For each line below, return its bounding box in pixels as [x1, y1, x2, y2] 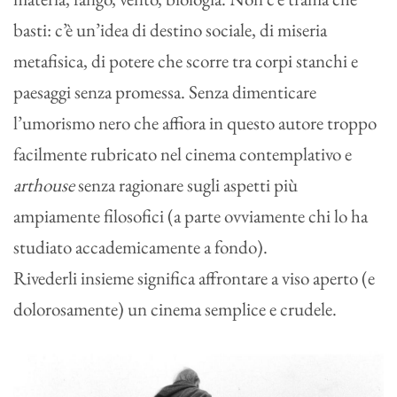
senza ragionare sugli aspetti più [78, 173, 298, 198]
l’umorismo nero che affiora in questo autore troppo [13, 111, 377, 136]
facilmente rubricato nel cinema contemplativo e [13, 142, 352, 167]
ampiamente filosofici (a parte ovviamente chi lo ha [13, 204, 368, 229]
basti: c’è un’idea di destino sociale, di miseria [13, 18, 327, 43]
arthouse [13, 173, 78, 198]
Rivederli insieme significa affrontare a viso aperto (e [13, 266, 375, 291]
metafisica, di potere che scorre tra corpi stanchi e [13, 49, 358, 74]
